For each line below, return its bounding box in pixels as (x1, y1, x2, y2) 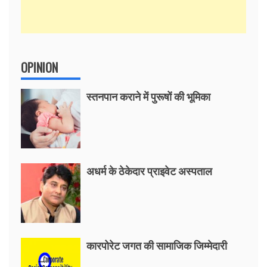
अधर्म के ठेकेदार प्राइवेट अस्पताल (86, 163, 212, 178)
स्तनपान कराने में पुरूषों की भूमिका (86, 88, 210, 104)
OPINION (21, 58, 58, 76)
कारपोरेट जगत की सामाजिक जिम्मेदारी (86, 237, 227, 253)
